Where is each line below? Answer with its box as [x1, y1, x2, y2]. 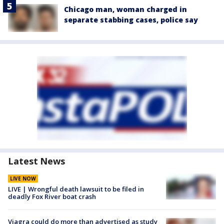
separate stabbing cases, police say [64, 14, 198, 24]
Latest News [8, 154, 65, 167]
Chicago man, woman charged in [64, 4, 187, 14]
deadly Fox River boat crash [8, 191, 96, 201]
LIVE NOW [10, 174, 36, 182]
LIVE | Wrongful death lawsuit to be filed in [8, 184, 144, 193]
